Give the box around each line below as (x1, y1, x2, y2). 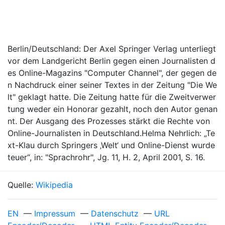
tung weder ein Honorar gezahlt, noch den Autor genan (8, 104, 217, 114)
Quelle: (8, 180, 36, 190)
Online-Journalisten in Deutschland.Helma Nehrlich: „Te (8, 128, 215, 138)
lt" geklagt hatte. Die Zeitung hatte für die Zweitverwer (8, 92, 216, 102)
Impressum (34, 208, 75, 218)
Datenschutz (91, 208, 139, 218)
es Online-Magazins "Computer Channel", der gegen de (8, 68, 216, 78)
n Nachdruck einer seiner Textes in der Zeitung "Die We (8, 80, 217, 90)
